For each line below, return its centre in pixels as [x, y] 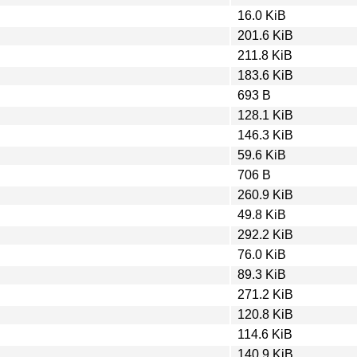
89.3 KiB [262, 274]
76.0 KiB [262, 254]
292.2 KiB [265, 234]
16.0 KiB [262, 15]
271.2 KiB [265, 294]
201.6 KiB [265, 35]
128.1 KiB [265, 115]
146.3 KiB [265, 135]
